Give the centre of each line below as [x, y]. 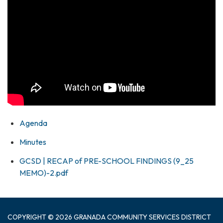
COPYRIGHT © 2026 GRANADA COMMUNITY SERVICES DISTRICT [109, 217]
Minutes [33, 142]
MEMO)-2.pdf [44, 172]
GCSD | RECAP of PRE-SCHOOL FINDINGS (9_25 [107, 161]
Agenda [33, 123]
